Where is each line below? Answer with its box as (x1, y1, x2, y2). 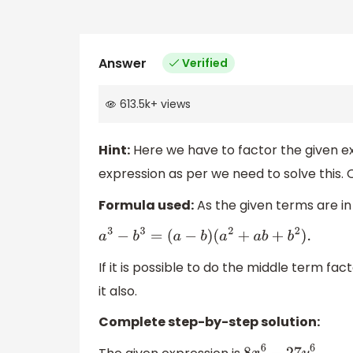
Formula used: (98, 195, 194, 214)
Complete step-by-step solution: (98, 313, 320, 332)
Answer (98, 54, 147, 72)
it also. (98, 281, 137, 300)
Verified (182, 54, 228, 71)
